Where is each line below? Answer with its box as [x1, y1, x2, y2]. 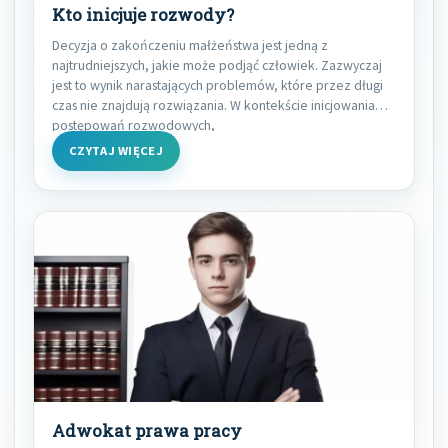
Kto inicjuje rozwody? [52, 4, 234, 27]
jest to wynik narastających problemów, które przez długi [52, 76, 383, 95]
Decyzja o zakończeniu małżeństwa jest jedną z [52, 36, 328, 55]
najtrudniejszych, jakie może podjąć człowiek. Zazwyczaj [52, 56, 382, 75]
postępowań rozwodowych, [52, 116, 215, 135]
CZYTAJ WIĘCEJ [69, 143, 164, 159]
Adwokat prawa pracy [52, 420, 242, 443]
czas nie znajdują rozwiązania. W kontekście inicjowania [52, 96, 375, 115]
